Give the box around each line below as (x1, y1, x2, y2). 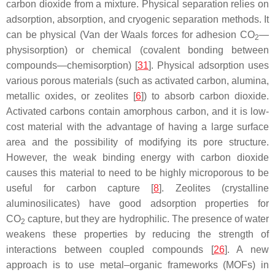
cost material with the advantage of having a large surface (6, 121, 269, 132)
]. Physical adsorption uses (149, 60, 269, 71)
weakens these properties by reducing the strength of (6, 228, 269, 239)
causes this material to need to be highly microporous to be (6, 167, 269, 178)
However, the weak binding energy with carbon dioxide (6, 152, 269, 163)
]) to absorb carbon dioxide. (141, 90, 269, 101)
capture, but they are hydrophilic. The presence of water (25, 213, 269, 224)
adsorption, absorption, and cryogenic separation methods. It (6, 14, 269, 25)
